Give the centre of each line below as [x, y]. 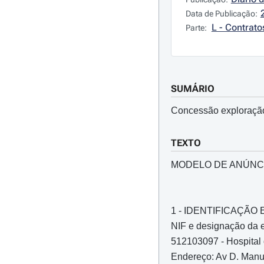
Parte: [197, 28]
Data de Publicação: [221, 14]
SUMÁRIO [192, 89]
